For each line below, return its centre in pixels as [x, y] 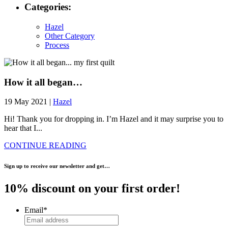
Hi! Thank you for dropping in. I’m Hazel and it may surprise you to [114, 119]
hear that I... [23, 128]
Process [57, 45]
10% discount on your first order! [92, 189]
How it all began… [43, 82]
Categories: [48, 7]
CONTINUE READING [45, 146]
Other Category [70, 36]
